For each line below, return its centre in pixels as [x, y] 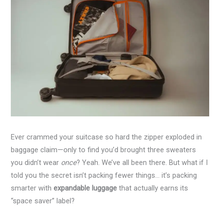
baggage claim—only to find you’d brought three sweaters [104, 150]
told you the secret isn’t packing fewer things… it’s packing [104, 176]
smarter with [32, 188]
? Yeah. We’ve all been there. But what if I [142, 163]
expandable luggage [85, 188]
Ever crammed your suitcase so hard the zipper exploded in [107, 137]
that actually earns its [153, 188]
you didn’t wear [36, 163]
